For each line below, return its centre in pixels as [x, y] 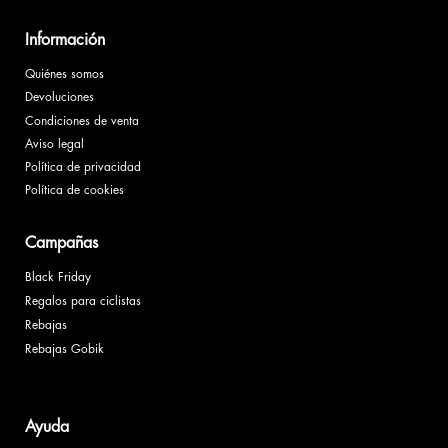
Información [64, 39]
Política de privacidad [82, 166]
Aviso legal [54, 143]
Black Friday [57, 276]
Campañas [61, 242]
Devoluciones [61, 96]
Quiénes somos [64, 73]
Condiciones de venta [81, 120]
